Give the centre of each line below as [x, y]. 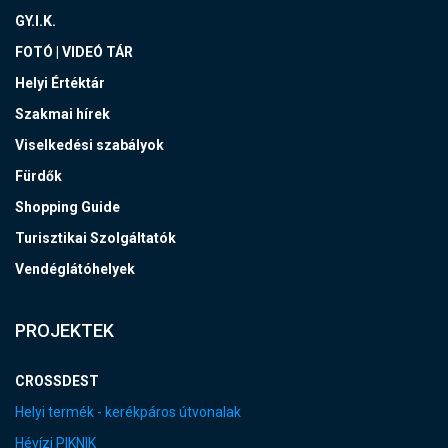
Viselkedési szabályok [89, 145]
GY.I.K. [35, 21]
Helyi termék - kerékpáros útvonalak [128, 412]
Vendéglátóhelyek [75, 269]
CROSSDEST [57, 381]
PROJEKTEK [64, 331]
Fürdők [38, 176]
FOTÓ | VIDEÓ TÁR [74, 52]
